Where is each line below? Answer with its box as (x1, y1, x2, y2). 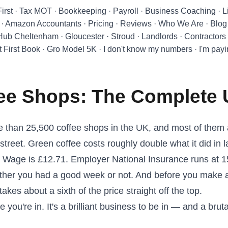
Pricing (88, 19, 114, 28)
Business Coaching (145, 6, 216, 16)
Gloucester (65, 32, 105, 41)
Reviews (120, 19, 152, 28)
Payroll (113, 6, 139, 16)
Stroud (111, 32, 135, 41)
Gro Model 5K (47, 44, 97, 54)
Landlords (141, 32, 178, 41)
